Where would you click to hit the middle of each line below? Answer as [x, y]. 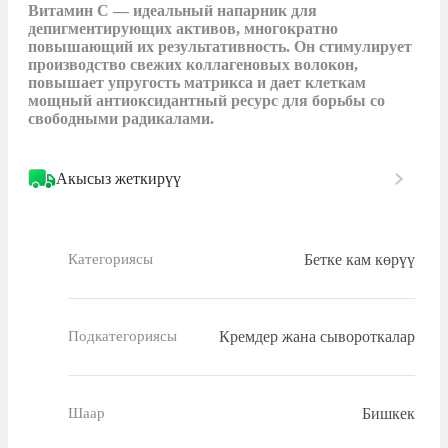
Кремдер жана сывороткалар [317, 336]
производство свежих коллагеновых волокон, [193, 64]
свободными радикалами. [121, 118]
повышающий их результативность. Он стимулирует [220, 46]
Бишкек [388, 413]
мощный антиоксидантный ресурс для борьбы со [206, 100]
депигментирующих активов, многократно [183, 28]
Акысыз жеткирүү [118, 178]
